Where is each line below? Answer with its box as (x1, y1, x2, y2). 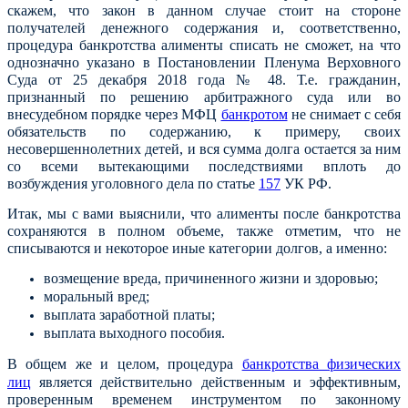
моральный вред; (44, 288, 149, 304)
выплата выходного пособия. (44, 324, 232, 341)
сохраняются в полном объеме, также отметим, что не (7, 222, 401, 239)
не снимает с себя (287, 106, 401, 122)
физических (327, 355, 402, 372)
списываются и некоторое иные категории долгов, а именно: (7, 240, 387, 256)
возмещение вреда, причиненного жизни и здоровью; (44, 270, 378, 286)
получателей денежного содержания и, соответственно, (7, 19, 401, 36)
